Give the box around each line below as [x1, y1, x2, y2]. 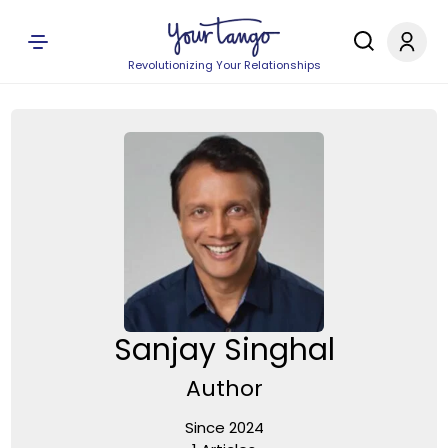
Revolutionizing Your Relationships [127, 57, 321, 73]
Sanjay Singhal [113, 329, 335, 371]
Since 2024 [184, 416, 264, 438]
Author [185, 372, 263, 404]
